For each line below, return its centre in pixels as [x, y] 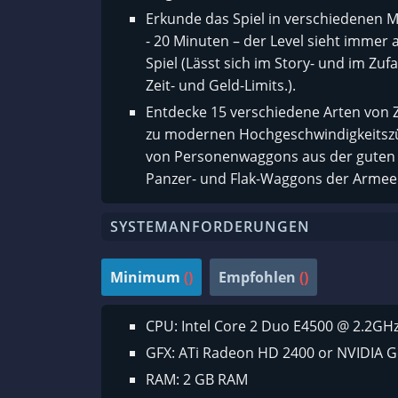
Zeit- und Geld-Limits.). [221, 86]
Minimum [145, 278]
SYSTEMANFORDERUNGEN [210, 227]
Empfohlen [257, 278]
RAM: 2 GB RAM [197, 380]
